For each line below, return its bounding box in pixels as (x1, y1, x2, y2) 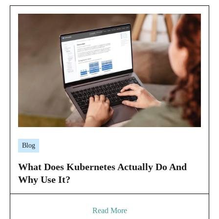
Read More (92, 206, 127, 215)
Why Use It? (18, 174, 70, 185)
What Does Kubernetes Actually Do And (18, 161, 187, 173)
